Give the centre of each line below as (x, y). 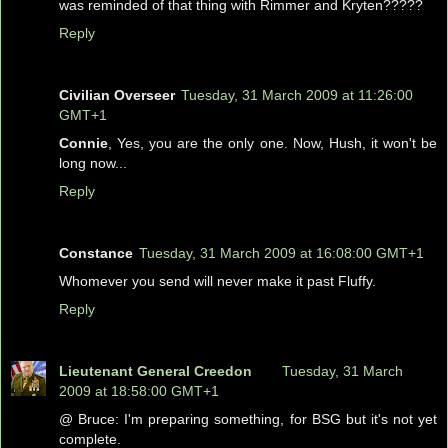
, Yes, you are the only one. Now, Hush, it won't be (272, 142)
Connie (83, 142)
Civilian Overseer (117, 94)
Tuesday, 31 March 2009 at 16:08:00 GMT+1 (281, 252)
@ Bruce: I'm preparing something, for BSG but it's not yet (248, 418)
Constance (96, 252)
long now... (93, 162)
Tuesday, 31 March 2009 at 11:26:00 (297, 94)
